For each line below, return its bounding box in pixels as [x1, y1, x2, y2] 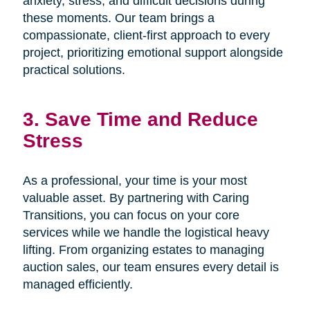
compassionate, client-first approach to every [22, 28, 270, 43]
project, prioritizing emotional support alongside [22, 46, 283, 60]
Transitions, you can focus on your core [22, 208, 239, 223]
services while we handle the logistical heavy [22, 226, 269, 240]
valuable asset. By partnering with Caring [22, 191, 249, 206]
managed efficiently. [22, 277, 133, 292]
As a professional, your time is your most [22, 174, 247, 188]
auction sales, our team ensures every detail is [22, 260, 279, 275]
